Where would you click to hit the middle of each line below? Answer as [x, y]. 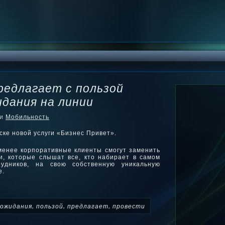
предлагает [88, 206]
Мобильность [27, 117]
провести [129, 206]
